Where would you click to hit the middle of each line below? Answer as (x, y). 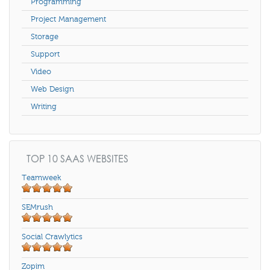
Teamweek (41, 178)
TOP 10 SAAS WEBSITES (76, 159)
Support (45, 55)
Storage (45, 37)
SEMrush (37, 208)
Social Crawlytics (52, 237)
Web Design (52, 89)
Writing (44, 107)
